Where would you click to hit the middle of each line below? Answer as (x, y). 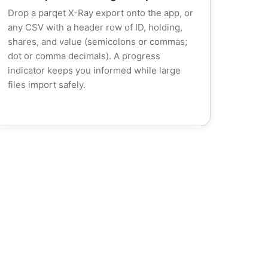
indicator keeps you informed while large (94, 70)
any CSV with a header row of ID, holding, (95, 27)
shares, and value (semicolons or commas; (98, 42)
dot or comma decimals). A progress (84, 56)
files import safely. (47, 85)
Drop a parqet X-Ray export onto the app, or (100, 13)
